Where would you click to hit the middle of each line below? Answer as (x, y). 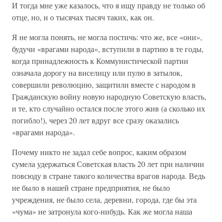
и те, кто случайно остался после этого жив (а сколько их (109, 108)
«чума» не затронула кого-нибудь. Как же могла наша (102, 211)
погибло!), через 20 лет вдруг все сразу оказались (95, 120)
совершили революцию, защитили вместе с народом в (104, 84)
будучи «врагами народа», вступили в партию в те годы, (108, 49)
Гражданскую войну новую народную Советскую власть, (109, 96)
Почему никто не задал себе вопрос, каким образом (99, 152)
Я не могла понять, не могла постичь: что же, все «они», (107, 37)
